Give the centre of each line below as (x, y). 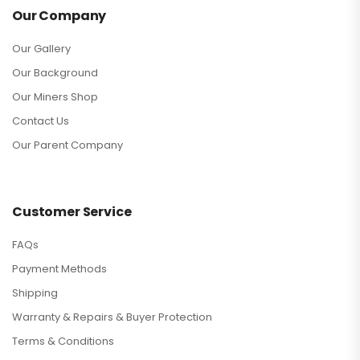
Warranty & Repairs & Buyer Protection (112, 317)
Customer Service (72, 212)
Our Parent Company (67, 145)
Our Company (59, 16)
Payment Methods (59, 269)
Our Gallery (41, 49)
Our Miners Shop (55, 97)
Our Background (55, 73)
